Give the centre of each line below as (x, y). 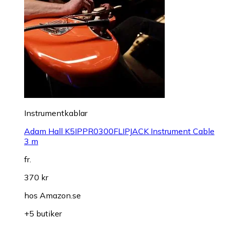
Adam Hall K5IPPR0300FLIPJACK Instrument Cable (119, 131)
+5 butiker (43, 214)
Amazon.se (60, 196)
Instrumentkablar (56, 113)
